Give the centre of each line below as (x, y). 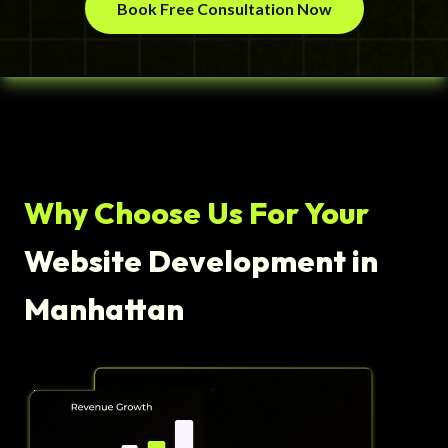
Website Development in (201, 261)
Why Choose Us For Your (196, 213)
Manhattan (104, 309)
